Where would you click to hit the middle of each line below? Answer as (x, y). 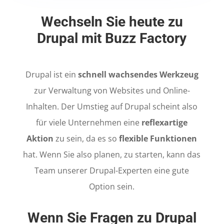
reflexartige (165, 122)
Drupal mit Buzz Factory (112, 38)
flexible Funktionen (158, 138)
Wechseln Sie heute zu (112, 21)
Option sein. (112, 186)
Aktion (40, 138)
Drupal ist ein (51, 74)
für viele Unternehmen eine (89, 122)
